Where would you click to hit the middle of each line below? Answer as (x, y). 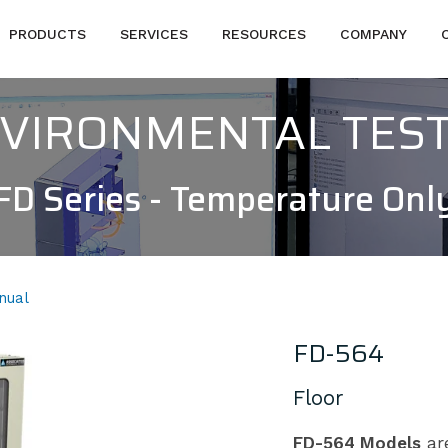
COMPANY (374, 34)
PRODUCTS (48, 34)
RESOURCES (264, 34)
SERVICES (154, 34)
